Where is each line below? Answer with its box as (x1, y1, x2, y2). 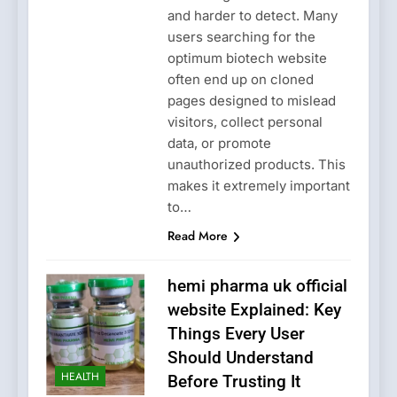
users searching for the (167, 27, 315, 45)
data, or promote (167, 134, 271, 152)
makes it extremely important (167, 176, 350, 194)
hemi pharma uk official (167, 275, 347, 296)
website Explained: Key (167, 299, 341, 320)
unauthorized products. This (167, 155, 346, 173)
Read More (167, 226, 228, 245)
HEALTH (61, 369, 99, 385)
